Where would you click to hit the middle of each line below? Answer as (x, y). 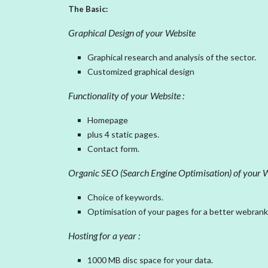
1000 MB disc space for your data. (151, 260)
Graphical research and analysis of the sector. (173, 57)
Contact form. (113, 149)
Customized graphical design (141, 71)
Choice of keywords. (126, 197)
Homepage (109, 120)
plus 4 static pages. (124, 134)
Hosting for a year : (104, 235)
